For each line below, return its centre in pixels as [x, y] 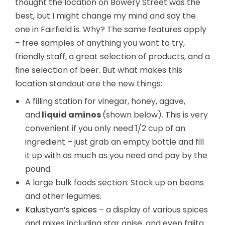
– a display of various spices [152, 210]
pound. [38, 169]
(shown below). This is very [155, 115]
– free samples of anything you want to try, [100, 43]
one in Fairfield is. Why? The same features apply [111, 29]
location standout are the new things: [89, 84]
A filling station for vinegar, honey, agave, [105, 101]
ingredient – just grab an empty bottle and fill [115, 142]
